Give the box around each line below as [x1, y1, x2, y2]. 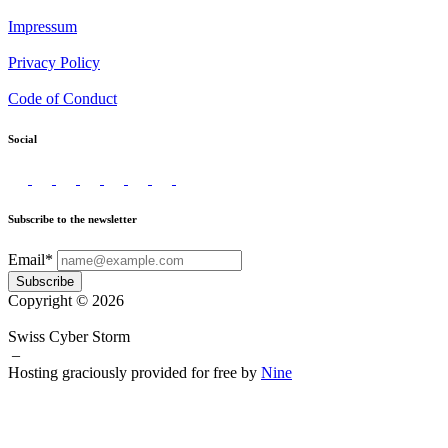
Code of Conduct [8, 90, 117, 108]
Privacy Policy [8, 54, 100, 72]
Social [8, 133, 37, 146]
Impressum [8, 18, 77, 36]
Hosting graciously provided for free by [8, 364, 261, 382]
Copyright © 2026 [8, 292, 124, 310]
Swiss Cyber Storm [8, 328, 130, 346]
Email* [8, 251, 53, 269]
